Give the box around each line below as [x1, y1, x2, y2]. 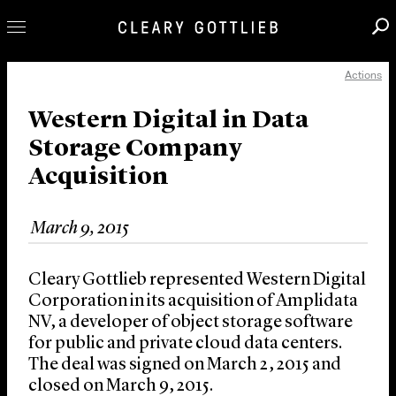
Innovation [12, 139, 148, 164]
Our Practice [12, 107, 162, 133]
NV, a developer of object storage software [28, 314, 353, 332]
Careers [12, 171, 104, 196]
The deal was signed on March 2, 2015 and [28, 356, 341, 375]
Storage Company [28, 137, 242, 163]
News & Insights [12, 202, 206, 228]
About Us [12, 231, 122, 256]
